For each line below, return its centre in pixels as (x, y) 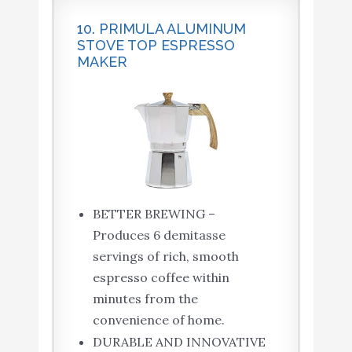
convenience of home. (158, 319)
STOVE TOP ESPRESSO (156, 45)
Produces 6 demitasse (159, 235)
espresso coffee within (161, 277)
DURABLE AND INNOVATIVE (179, 341)
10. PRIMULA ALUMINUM (161, 28)
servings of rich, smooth (165, 256)
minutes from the (145, 298)
